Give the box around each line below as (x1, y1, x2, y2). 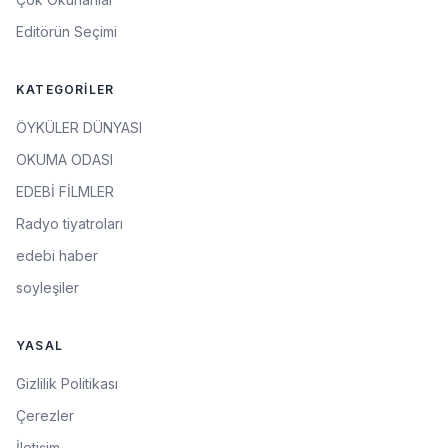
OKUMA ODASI (16, 150, 113, 168)
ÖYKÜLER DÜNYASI (16, 118, 142, 136)
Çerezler (16, 406, 74, 424)
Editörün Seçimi (16, 22, 117, 40)
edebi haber (16, 246, 98, 264)
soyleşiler (16, 278, 79, 296)
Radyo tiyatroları (16, 214, 123, 232)
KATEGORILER (16, 81, 115, 97)
